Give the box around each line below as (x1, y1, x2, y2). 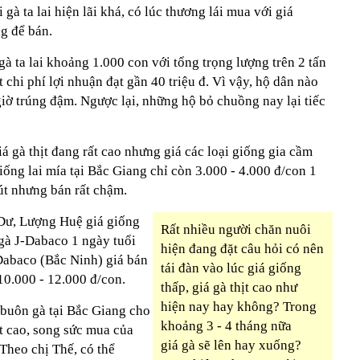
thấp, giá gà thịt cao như (161, 280, 297, 295)
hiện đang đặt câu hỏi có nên (161, 241, 324, 256)
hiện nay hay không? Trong (161, 299, 317, 314)
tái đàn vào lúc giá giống (161, 260, 301, 276)
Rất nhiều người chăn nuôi (161, 222, 311, 237)
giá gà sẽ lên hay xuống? (161, 337, 301, 353)
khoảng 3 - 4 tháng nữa (161, 318, 292, 333)
